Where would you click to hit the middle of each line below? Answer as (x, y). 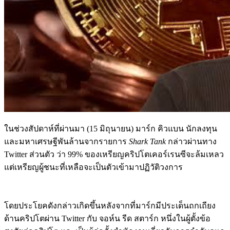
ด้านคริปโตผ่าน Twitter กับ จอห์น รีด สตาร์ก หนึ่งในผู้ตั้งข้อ (107, 218)
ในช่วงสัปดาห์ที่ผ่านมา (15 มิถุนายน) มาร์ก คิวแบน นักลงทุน (111, 128)
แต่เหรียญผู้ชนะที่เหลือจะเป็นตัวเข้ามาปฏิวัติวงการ (93, 167)
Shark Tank (146, 141)
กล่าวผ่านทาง (191, 141)
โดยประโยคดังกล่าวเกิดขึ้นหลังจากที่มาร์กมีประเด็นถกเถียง (110, 205)
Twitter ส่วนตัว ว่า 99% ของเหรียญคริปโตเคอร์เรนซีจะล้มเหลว (114, 154)
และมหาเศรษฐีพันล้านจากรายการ (65, 141)
